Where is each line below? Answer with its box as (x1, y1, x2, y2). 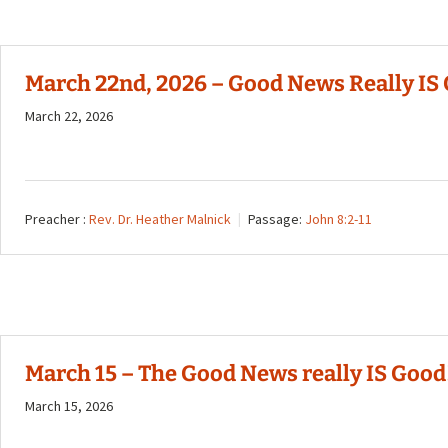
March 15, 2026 (25, 396, 113, 415)
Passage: (248, 209, 302, 228)
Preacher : (25, 209, 86, 228)
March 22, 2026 (25, 106, 113, 125)
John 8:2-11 (305, 209, 372, 228)
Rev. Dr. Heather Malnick (89, 209, 231, 228)
